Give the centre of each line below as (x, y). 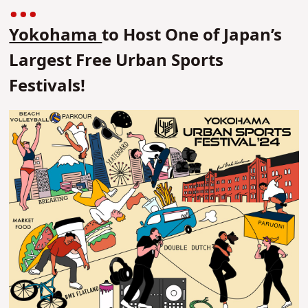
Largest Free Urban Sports (117, 61)
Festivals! (47, 86)
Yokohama (56, 35)
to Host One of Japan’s (192, 35)
